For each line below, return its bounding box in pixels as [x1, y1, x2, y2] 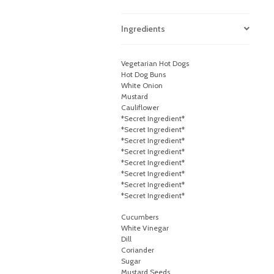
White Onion [121, 81, 163, 91]
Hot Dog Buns [121, 70, 166, 80]
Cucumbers [121, 212, 159, 222]
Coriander [121, 245, 155, 255]
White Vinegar [121, 223, 169, 233]
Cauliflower [121, 103, 160, 113]
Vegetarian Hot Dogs [121, 59, 190, 68]
